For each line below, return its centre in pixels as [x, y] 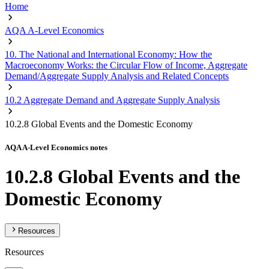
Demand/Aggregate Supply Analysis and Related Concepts [117, 76]
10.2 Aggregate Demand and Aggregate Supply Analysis [112, 100]
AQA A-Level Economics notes [56, 148]
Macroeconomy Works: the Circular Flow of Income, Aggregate [126, 65]
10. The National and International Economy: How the [108, 54]
